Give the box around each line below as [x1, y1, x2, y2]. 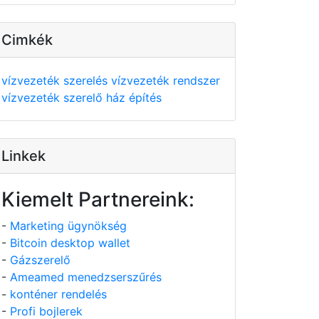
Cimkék [1, 31, 53, 48]
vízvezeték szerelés [1, 73, 111, 88]
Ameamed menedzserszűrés [10, 270, 162, 284]
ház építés [106, 90, 162, 105]
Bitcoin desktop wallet [10, 236, 130, 250]
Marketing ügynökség [10, 219, 127, 233]
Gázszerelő [10, 253, 70, 267]
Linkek [1, 147, 46, 164]
